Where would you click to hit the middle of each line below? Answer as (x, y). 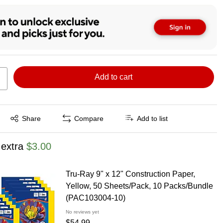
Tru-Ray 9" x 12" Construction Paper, (130, 174)
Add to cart (114, 77)
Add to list (153, 119)
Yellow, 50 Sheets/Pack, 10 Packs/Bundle (139, 186)
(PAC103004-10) (95, 198)
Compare (89, 119)
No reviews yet (82, 212)
